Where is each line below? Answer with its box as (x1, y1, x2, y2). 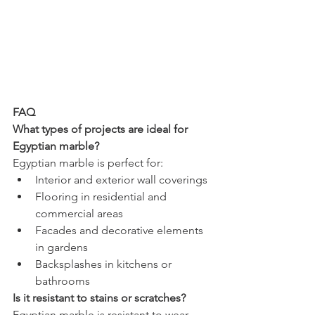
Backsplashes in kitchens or (35, 257, 174, 271)
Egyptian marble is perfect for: (13, 155, 163, 169)
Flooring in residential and (35, 189, 169, 203)
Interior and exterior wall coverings (35, 172, 207, 186)
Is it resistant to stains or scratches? (13, 290, 186, 304)
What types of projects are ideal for (13, 122, 191, 136)
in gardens (35, 240, 88, 254)
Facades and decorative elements (35, 223, 206, 237)
